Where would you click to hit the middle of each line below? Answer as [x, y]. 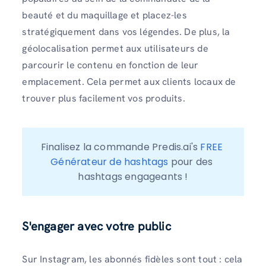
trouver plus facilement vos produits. [104, 98]
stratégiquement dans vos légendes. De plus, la [126, 32]
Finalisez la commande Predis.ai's [121, 147]
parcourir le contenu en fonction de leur [110, 65]
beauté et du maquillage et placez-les [104, 15]
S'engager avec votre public [96, 227]
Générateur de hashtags [110, 162]
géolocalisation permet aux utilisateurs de [115, 48]
